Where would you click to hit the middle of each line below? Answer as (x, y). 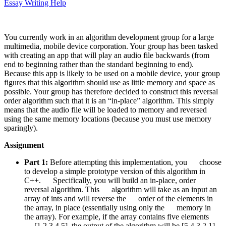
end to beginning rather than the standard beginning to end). (99, 64)
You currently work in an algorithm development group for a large (109, 37)
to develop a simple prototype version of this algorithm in (115, 171)
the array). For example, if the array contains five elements (117, 216)
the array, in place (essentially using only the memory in (118, 207)
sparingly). (21, 128)
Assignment (24, 145)
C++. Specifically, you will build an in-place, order (110, 180)
